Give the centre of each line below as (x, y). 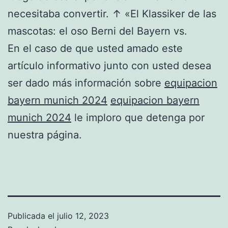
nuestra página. (45, 135)
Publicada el (32, 216)
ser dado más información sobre (86, 83)
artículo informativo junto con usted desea (109, 65)
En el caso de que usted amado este (95, 48)
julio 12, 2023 (83, 216)
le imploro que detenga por (138, 117)
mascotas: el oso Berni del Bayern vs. (97, 31)
